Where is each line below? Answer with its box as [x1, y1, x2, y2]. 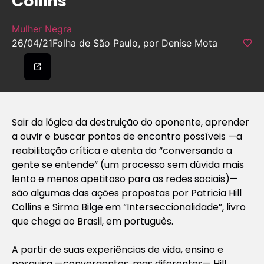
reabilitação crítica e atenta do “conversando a [12, 143, 232, 157]
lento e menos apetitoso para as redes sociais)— [12, 171, 238, 186]
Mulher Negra [12, 23, 72, 35]
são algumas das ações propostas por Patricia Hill [12, 186, 242, 200]
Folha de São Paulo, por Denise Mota [52, 37, 217, 49]
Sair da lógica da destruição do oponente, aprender [12, 115, 249, 129]
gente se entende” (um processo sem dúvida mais [12, 157, 244, 171]
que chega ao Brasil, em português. [12, 214, 173, 228]
